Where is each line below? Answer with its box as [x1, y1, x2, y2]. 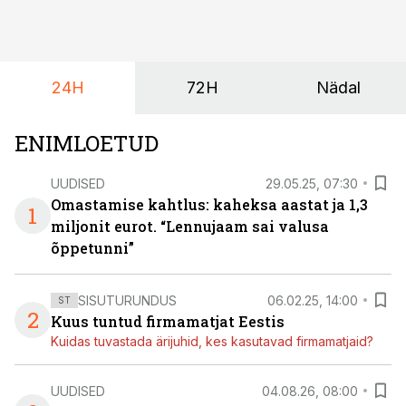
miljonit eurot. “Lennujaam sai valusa [51, 217, 329, 236]
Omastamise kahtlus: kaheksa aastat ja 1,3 [51, 195, 368, 214]
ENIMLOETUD [14, 129, 159, 158]
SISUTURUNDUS [78, 292, 177, 308]
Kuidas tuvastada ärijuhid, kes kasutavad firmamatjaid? [51, 333, 373, 349]
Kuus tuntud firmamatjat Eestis [51, 312, 285, 331]
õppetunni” [51, 238, 134, 257]
